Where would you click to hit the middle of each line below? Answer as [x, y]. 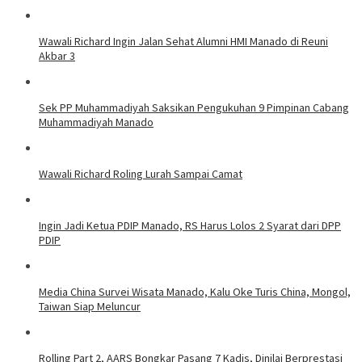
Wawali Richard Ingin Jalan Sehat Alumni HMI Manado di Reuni [183, 41]
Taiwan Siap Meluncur [90, 306]
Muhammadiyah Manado [96, 122]
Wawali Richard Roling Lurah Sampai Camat [141, 173]
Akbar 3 [57, 55]
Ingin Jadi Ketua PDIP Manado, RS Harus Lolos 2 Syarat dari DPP [190, 225]
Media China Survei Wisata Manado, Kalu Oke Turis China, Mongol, [195, 291]
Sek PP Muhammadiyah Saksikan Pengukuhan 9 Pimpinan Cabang [194, 107]
